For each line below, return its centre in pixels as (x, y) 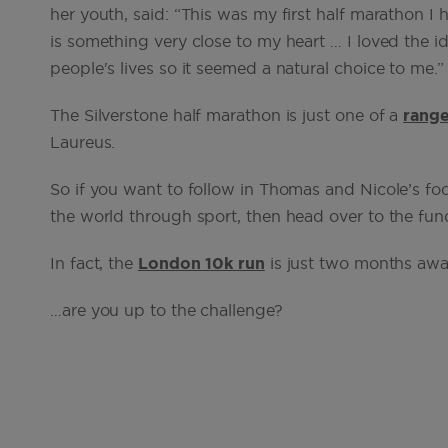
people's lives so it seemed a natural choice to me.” (247, 69)
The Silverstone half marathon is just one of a (227, 116)
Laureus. (83, 143)
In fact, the (94, 264)
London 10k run (201, 264)
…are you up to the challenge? (166, 311)
